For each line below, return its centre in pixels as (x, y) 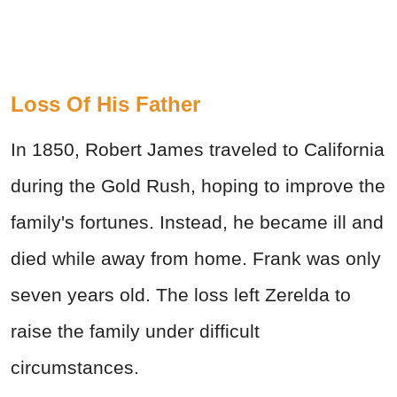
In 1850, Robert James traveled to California (198, 149)
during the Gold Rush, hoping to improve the (198, 185)
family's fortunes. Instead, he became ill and (197, 222)
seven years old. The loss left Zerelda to (181, 294)
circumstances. (75, 367)
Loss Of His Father (105, 104)
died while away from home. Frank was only (196, 258)
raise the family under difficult (135, 331)
